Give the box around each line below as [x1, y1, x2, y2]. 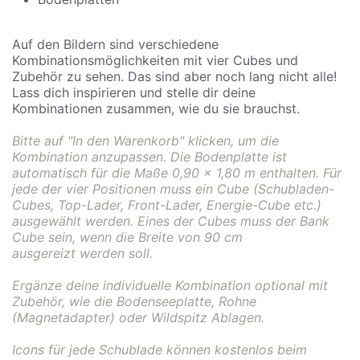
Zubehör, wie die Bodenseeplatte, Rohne [12, 293, 256, 309]
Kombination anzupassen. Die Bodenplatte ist [12, 149, 287, 165]
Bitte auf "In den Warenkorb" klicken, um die [12, 133, 279, 149]
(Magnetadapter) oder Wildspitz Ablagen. [12, 309, 264, 325]
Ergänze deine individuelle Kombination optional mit [12, 277, 328, 293]
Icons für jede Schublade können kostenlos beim [12, 342, 307, 358]
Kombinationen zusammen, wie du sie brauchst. [12, 100, 304, 117]
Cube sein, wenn [12, 229, 112, 245]
